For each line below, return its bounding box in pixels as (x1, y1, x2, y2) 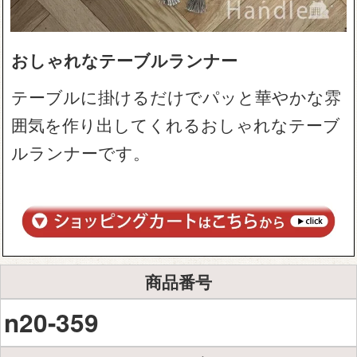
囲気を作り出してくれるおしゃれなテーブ (11, 112, 341, 137)
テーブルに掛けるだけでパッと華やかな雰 (11, 84, 342, 109)
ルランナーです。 (11, 140, 151, 165)
